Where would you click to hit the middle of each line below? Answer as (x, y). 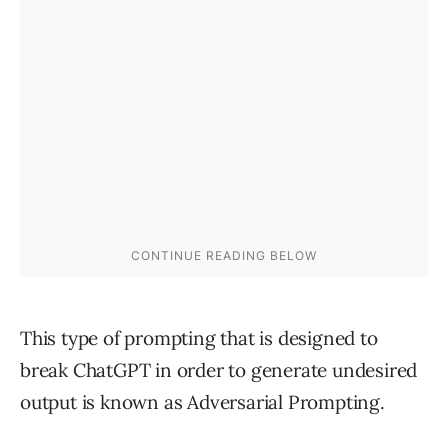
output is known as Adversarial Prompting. (202, 401)
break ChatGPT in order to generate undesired (219, 369)
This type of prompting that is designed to (199, 337)
